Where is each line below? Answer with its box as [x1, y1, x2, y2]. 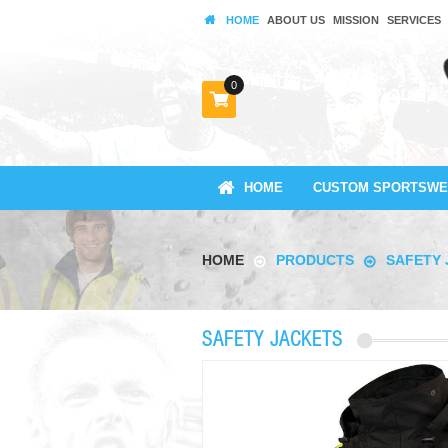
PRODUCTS [276, 252, 358, 268]
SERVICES [387, 14, 441, 26]
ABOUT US [267, 14, 325, 26]
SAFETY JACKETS [202, 330, 343, 350]
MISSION [333, 14, 379, 26]
